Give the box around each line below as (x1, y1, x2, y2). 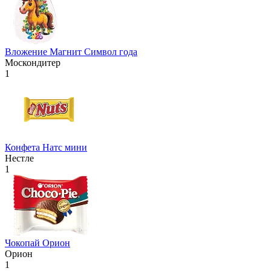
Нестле (5, 153, 34, 164)
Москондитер (5, 57, 60, 68)
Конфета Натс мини (5, 142, 87, 153)
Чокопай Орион (5, 238, 70, 249)
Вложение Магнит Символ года (5, 47, 137, 57)
